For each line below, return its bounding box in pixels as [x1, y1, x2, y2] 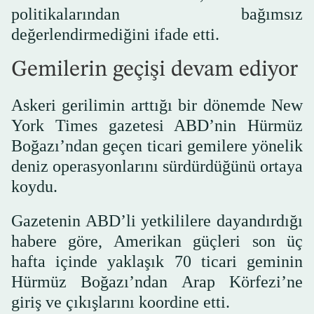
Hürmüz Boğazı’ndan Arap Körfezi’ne [11, 272, 303, 291]
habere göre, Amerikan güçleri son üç [11, 231, 303, 250]
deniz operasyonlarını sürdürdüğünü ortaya [11, 156, 303, 175]
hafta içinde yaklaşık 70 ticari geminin [11, 252, 303, 271]
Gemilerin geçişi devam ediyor [11, 58, 298, 81]
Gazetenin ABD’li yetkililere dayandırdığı [11, 211, 303, 230]
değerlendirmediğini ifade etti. [11, 25, 219, 43]
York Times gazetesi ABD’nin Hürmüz [11, 116, 303, 135]
